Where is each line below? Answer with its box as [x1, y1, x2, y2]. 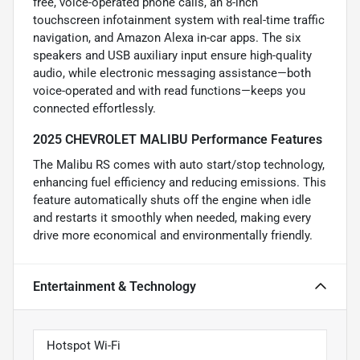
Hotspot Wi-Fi [47, 338, 121, 354]
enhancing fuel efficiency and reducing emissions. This [33, 175, 326, 190]
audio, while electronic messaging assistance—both [33, 66, 311, 81]
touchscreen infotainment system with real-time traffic [33, 13, 325, 28]
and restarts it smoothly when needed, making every [33, 211, 311, 226]
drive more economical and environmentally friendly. [33, 228, 313, 243]
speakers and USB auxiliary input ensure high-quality [33, 48, 312, 63]
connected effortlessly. [33, 101, 156, 117]
